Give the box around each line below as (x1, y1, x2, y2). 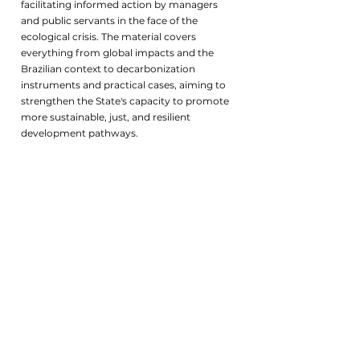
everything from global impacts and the (21, 47, 214, 59)
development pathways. (21, 127, 138, 139)
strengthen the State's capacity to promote (21, 95, 229, 107)
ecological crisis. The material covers (21, 31, 196, 43)
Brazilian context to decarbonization (21, 63, 195, 75)
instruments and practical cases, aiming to (21, 79, 226, 91)
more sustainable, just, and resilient (21, 111, 190, 123)
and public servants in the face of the (21, 14, 198, 27)
